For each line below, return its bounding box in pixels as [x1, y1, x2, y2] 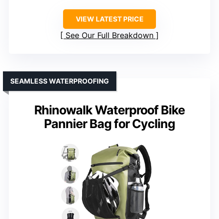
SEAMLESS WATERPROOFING [10, 77, 109, 86]
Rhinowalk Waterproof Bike [34, 103, 185, 118]
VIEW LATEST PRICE [75, 15, 144, 23]
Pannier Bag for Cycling [44, 116, 175, 131]
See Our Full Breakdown [66, 30, 153, 41]
